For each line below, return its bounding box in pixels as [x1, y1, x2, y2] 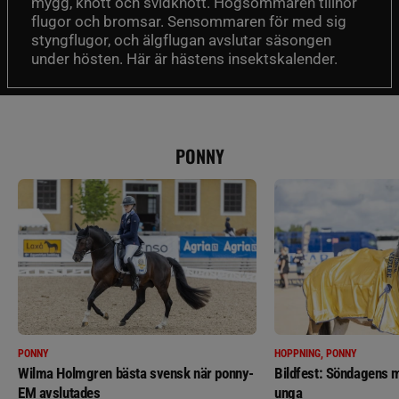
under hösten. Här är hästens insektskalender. [31, 49, 338, 68]
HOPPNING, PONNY [274, 346, 357, 360]
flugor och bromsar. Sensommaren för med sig [31, 12, 346, 30]
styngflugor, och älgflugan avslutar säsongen [31, 30, 331, 49]
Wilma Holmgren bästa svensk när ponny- [18, 363, 254, 382]
